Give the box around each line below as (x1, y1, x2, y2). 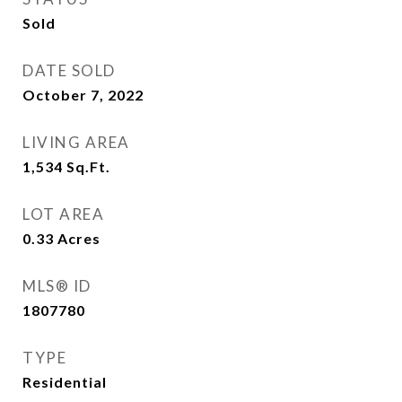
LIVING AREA (22, 133, 130, 152)
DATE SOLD (22, 61, 116, 80)
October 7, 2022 (22, 86, 144, 103)
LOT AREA (22, 205, 104, 223)
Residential (22, 373, 107, 390)
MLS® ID (22, 276, 92, 295)
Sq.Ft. (66, 158, 110, 175)
